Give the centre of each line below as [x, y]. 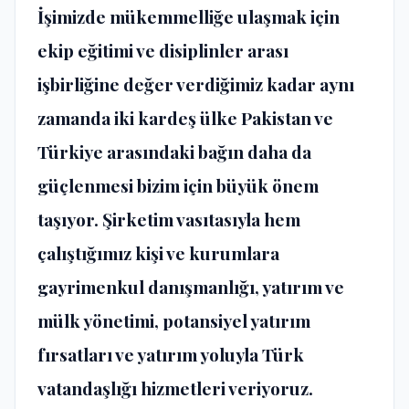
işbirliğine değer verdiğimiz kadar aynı [196, 84]
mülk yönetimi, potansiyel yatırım [174, 320]
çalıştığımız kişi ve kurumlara [158, 252]
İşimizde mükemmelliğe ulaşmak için [189, 16]
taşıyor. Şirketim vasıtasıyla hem [169, 219]
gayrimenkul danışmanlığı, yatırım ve [191, 286]
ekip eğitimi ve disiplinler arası [163, 50]
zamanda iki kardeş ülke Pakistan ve [185, 117]
